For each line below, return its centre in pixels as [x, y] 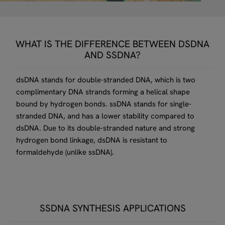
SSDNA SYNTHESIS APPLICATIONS [113, 208]
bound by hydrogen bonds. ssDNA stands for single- [104, 104]
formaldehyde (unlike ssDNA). [65, 152]
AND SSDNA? [113, 55]
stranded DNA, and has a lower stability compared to [105, 116]
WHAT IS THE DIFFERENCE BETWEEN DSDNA [113, 44]
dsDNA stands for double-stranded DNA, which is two [106, 80]
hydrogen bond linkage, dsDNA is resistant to [92, 140]
